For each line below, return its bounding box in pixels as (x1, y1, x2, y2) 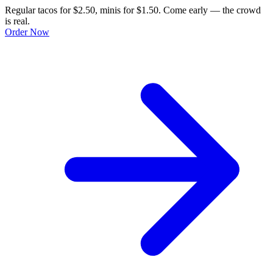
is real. (5, 15, 30, 26)
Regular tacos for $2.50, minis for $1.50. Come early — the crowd (5, 4, 261, 15)
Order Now (5, 26, 49, 37)
